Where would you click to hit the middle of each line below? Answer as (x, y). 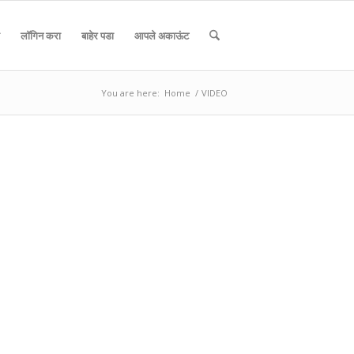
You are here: (130, 93)
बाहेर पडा (97, 36)
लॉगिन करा (40, 36)
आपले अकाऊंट (161, 36)
